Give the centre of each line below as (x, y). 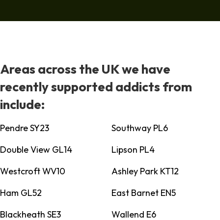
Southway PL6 (139, 128)
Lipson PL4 (133, 150)
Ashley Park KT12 (145, 171)
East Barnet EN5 (143, 193)
